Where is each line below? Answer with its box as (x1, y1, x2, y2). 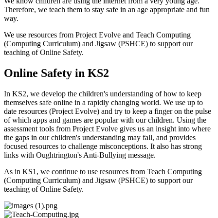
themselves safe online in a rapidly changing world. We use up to (4, 98, 203, 107)
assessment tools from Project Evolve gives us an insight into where (4, 124, 211, 133)
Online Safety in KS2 (4, 66, 109, 79)
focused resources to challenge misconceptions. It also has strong (4, 142, 202, 150)
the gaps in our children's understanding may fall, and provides (4, 133, 196, 142)
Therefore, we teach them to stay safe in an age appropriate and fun (4, 5, 210, 14)
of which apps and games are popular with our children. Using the (4, 115, 206, 124)
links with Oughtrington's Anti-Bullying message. (4, 150, 156, 159)
